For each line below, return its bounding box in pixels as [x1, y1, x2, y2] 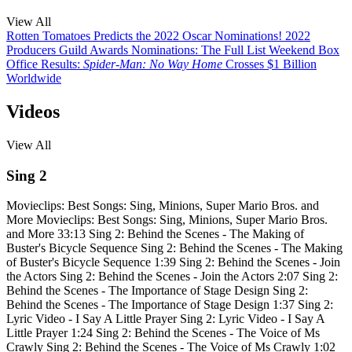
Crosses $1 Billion [222, 57, 317, 71]
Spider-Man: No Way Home [83, 57, 222, 71]
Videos [6, 101, 60, 122]
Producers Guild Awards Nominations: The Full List [6, 42, 266, 57]
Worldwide [6, 71, 61, 85]
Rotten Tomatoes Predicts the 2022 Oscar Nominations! [6, 28, 282, 42]
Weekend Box [269, 42, 339, 57]
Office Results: [6, 57, 83, 71]
